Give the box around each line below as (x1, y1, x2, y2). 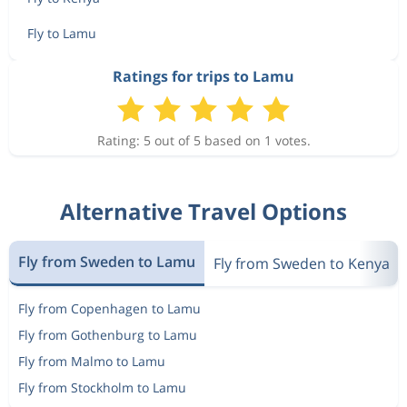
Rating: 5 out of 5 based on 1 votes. (96, 131, 311, 149)
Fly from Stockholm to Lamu (18, 378, 186, 396)
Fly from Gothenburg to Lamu (18, 325, 197, 343)
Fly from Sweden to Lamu (18, 252, 195, 272)
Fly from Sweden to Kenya (213, 253, 390, 273)
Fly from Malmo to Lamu (18, 352, 165, 370)
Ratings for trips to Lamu (113, 65, 294, 86)
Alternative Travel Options (60, 195, 347, 226)
